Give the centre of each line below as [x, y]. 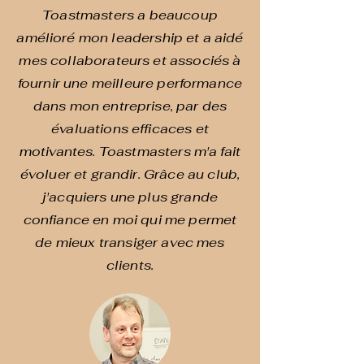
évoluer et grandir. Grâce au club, [130, 174]
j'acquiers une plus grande [130, 197]
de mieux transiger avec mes [130, 243]
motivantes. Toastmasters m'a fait [130, 152]
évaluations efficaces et [130, 129]
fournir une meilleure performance [130, 83]
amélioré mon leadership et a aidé [130, 38]
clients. [130, 265]
